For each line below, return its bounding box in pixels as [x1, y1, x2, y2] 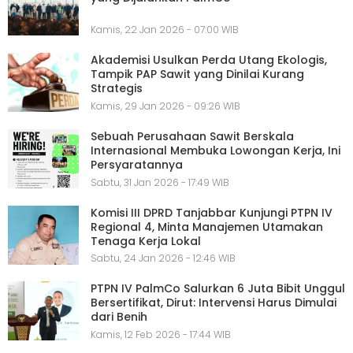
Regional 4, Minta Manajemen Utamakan [91, 218, 323, 235]
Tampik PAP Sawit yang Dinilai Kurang [91, 66, 304, 83]
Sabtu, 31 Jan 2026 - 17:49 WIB [91, 175, 229, 189]
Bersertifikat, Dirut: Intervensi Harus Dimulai [91, 295, 336, 311]
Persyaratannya [91, 156, 183, 173]
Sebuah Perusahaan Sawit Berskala [91, 128, 294, 144]
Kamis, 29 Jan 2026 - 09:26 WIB [91, 98, 240, 113]
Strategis [91, 80, 143, 97]
